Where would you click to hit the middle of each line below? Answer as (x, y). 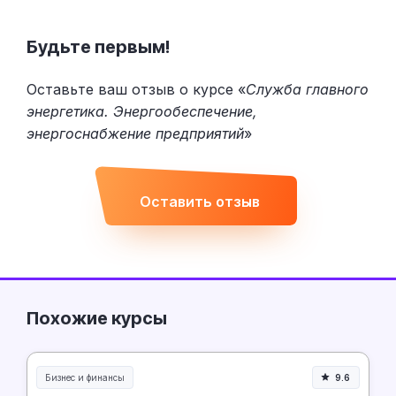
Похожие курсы (97, 318)
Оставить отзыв (200, 202)
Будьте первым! (98, 47)
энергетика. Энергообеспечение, (142, 111)
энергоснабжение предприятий (135, 133)
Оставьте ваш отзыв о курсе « (136, 89)
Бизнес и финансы (85, 377)
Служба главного (307, 89)
